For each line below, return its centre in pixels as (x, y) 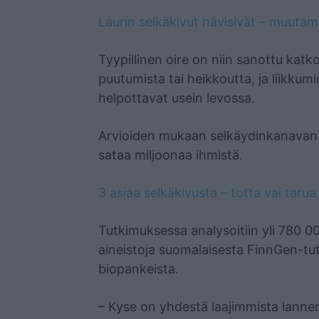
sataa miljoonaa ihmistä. (171, 155)
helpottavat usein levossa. (177, 98)
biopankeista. (138, 269)
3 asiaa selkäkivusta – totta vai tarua (207, 193)
